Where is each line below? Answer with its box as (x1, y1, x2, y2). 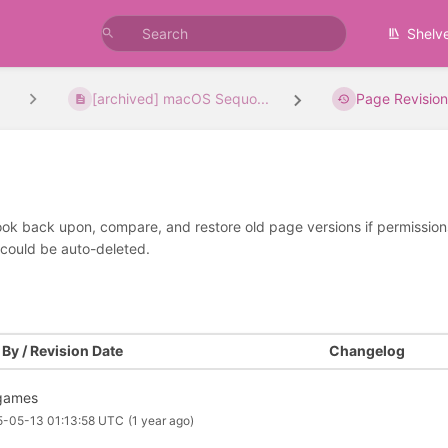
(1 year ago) (128, 412, 195, 428)
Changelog (328, 342, 405, 360)
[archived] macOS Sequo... (92, 90, 270, 108)
